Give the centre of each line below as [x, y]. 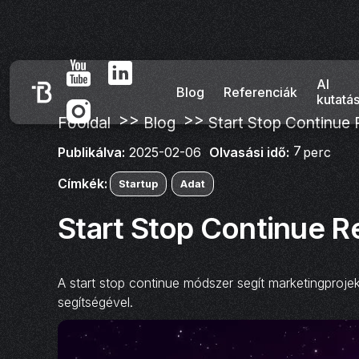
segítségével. [95, 302]
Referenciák [260, 92]
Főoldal [84, 123]
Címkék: [83, 183]
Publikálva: [91, 152]
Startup [138, 184]
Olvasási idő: [249, 152]
